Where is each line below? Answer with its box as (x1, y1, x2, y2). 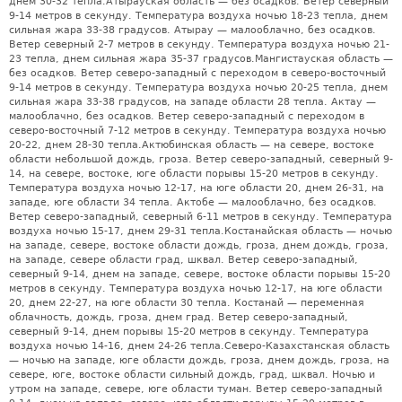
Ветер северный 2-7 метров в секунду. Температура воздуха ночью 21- (9, 38, 389, 50)
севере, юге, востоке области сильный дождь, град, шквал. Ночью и (9, 368, 375, 380)
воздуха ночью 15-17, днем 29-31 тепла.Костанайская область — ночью (9, 224, 392, 237)
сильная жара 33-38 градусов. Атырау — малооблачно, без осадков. (9, 23, 376, 36)
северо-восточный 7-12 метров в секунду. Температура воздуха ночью (9, 124, 386, 136)
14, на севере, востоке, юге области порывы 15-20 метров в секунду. (9, 167, 379, 179)
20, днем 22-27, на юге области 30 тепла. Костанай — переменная (9, 296, 364, 309)
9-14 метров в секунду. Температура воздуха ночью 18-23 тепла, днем (9, 9, 388, 22)
